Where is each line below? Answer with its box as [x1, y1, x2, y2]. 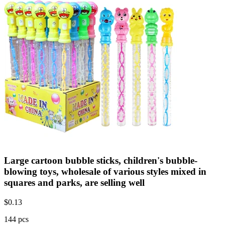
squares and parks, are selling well [4, 177, 145, 188]
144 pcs [4, 215, 29, 223]
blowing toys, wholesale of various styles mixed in [4, 166, 206, 177]
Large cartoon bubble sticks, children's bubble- [4, 155, 197, 166]
